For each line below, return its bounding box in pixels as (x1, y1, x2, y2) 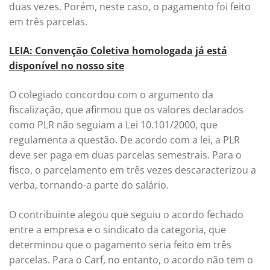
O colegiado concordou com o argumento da (9, 88, 213, 102)
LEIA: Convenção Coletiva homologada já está (9, 43, 227, 57)
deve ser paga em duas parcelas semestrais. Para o (9, 148, 242, 162)
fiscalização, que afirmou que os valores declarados (9, 103, 243, 117)
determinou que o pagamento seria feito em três (9, 237, 231, 251)
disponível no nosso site (9, 58, 124, 72)
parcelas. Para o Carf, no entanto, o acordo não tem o (9, 253, 253, 266)
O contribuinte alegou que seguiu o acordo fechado (9, 207, 243, 221)
